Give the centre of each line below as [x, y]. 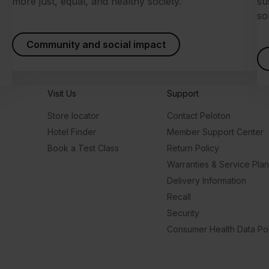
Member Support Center [215, 132]
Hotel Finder [72, 132]
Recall [179, 197]
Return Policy [193, 148]
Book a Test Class [83, 148]
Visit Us [62, 94]
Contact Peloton [199, 116]
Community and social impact [96, 45]
